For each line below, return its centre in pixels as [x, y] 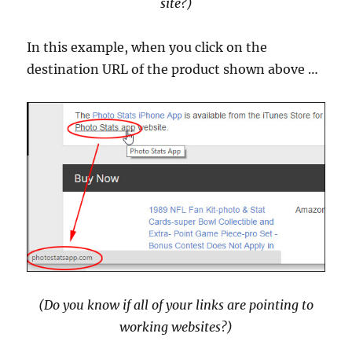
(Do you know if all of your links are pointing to [176, 304]
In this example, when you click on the [147, 48]
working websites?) [176, 326]
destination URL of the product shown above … [173, 70]
